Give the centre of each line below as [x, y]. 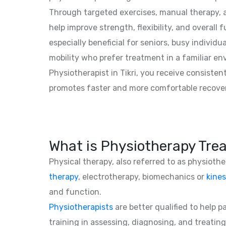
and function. [75, 192]
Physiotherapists [81, 207]
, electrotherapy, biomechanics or [142, 177]
